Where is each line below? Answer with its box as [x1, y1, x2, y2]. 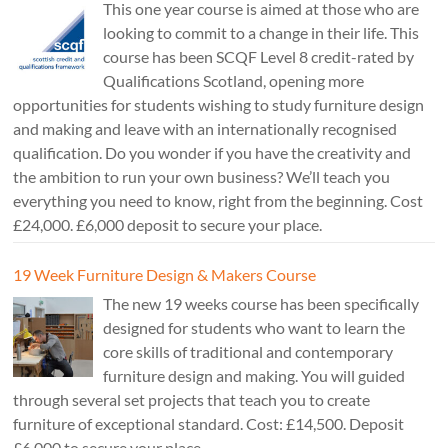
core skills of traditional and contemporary [103, 341, 394, 361]
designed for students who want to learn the [103, 317, 406, 337]
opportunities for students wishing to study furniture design [13, 94, 425, 114]
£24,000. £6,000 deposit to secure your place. [13, 214, 323, 234]
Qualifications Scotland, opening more [103, 70, 365, 90]
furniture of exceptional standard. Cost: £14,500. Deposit [13, 413, 405, 433]
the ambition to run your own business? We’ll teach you [13, 166, 391, 186]
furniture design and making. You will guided [103, 365, 406, 385]
